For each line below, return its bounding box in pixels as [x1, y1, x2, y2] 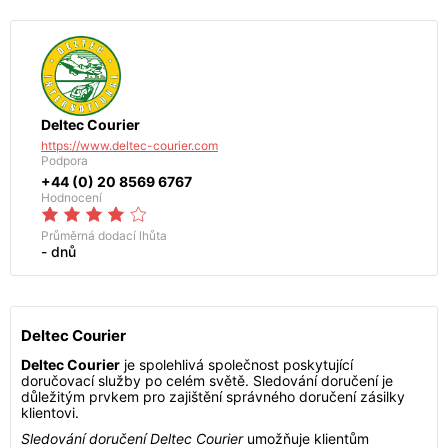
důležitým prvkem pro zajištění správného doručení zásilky [21, 388, 405, 405]
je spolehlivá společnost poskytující [120, 356, 353, 373]
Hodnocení [41, 190, 102, 205]
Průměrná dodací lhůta [41, 228, 167, 243]
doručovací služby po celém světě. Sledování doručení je [21, 372, 393, 389]
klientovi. [21, 404, 79, 421]
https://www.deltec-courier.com [41, 138, 218, 153]
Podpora [41, 153, 88, 168]
